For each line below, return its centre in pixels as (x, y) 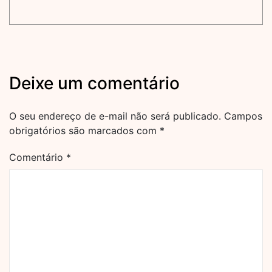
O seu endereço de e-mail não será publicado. (115, 116)
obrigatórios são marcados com (84, 131)
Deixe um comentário (94, 83)
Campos (243, 116)
